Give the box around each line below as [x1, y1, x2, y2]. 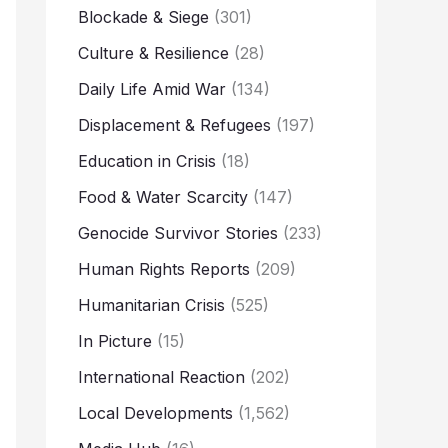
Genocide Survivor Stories [78, 223, 278, 244]
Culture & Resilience [78, 43, 229, 64]
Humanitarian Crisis [78, 295, 225, 316]
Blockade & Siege [78, 7, 209, 28]
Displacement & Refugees [78, 115, 271, 136]
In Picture [78, 331, 152, 352]
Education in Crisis [78, 151, 216, 172]
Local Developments [78, 403, 233, 424]
